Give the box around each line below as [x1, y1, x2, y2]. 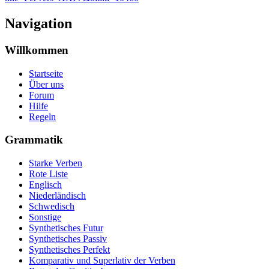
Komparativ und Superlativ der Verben [29, 255, 175, 266]
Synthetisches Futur [29, 223, 103, 234]
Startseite [29, 68, 63, 79]
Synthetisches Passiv [29, 234, 107, 244]
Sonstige [29, 212, 61, 223]
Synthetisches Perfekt [29, 244, 110, 255]
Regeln [29, 111, 56, 122]
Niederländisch [29, 190, 86, 201]
